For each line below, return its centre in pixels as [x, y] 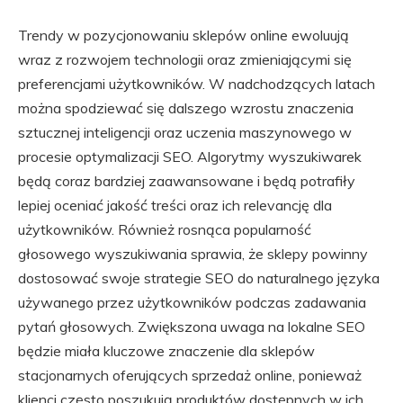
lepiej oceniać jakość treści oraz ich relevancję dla [175, 205]
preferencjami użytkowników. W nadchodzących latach [197, 84]
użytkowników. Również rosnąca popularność [165, 229]
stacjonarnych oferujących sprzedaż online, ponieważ [190, 375]
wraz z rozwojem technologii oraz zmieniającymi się [185, 59]
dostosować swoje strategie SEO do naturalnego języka [199, 278]
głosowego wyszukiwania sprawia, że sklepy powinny [193, 254]
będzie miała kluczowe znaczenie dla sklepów [166, 351]
